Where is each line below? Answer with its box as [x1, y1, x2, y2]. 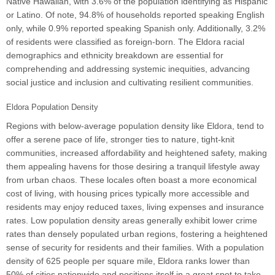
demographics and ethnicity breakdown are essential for [6, 50, 223, 61]
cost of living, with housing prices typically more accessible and [6, 188, 249, 199]
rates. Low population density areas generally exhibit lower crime [6, 215, 257, 226]
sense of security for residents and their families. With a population [6, 242, 264, 253]
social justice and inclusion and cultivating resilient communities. [6, 77, 254, 88]
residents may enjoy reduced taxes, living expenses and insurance [6, 202, 264, 212]
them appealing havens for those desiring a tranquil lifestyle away [6, 161, 260, 172]
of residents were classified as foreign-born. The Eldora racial [6, 37, 244, 47]
